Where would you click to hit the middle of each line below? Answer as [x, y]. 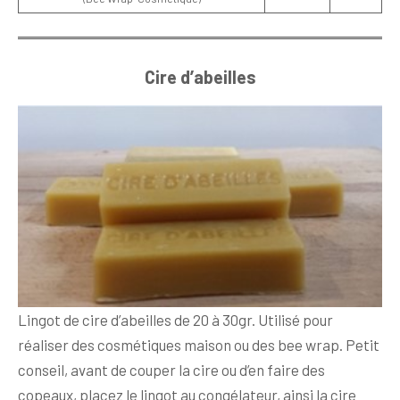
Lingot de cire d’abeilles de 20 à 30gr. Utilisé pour [175, 320]
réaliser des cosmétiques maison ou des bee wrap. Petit [199, 345]
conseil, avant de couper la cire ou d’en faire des [171, 370]
